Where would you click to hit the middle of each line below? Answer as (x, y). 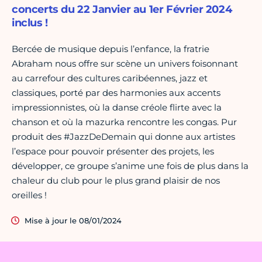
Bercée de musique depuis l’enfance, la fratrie (111, 49)
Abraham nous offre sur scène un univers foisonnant (125, 64)
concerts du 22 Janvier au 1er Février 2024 (122, 10)
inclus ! (30, 23)
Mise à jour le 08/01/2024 (73, 221)
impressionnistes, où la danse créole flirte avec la (117, 108)
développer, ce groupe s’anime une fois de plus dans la (130, 166)
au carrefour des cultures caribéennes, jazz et (110, 78)
